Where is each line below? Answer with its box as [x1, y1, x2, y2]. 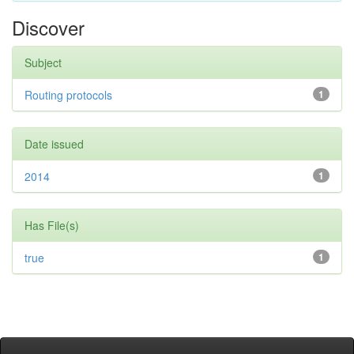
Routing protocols [24, 86, 112, 103]
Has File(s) [24, 217, 79, 233]
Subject [24, 54, 62, 70]
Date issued [24, 135, 84, 152]
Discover [12, 13, 85, 41]
